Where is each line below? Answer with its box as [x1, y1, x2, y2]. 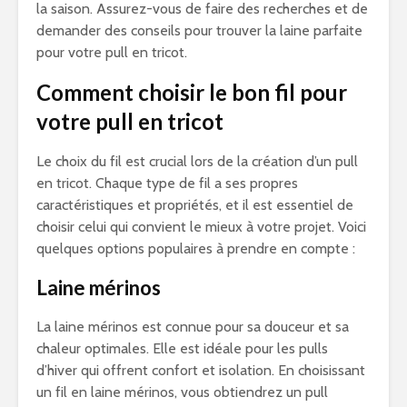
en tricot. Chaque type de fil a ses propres [36, 174, 298, 192]
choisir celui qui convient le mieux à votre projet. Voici [36, 218, 366, 235]
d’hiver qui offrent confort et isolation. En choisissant [36, 362, 365, 379]
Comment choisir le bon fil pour [36, 79, 347, 105]
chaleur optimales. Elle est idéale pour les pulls [36, 340, 328, 357]
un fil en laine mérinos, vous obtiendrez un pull [36, 383, 328, 401]
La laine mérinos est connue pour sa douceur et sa [36, 318, 349, 335]
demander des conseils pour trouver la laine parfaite [36, 22, 362, 39]
